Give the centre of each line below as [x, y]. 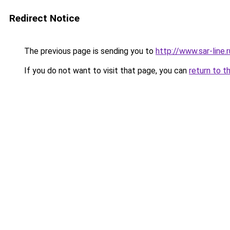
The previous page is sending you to [89, 51]
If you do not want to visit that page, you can [106, 71]
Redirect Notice [44, 18]
